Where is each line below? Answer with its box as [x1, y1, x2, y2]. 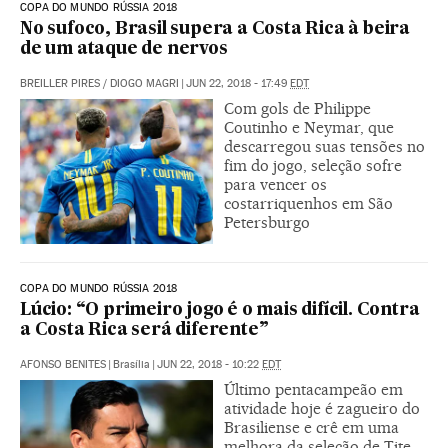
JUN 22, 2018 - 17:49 [186, 76, 290, 90]
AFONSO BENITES [20, 357, 106, 371]
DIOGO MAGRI [110, 76, 179, 90]
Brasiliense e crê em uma [224, 417, 399, 437]
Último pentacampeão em [224, 379, 403, 399]
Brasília [113, 357, 150, 371]
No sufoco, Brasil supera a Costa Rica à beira [20, 20, 410, 38]
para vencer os [224, 174, 327, 194]
